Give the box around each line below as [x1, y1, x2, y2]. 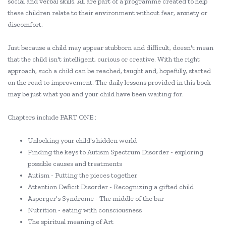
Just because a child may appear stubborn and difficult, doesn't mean [8, 43, 213, 52]
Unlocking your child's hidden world [28, 136, 137, 145]
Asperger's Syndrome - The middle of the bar [28, 194, 164, 203]
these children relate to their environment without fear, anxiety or [8, 9, 207, 17]
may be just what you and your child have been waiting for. [8, 90, 184, 98]
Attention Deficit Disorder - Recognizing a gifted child [28, 183, 194, 191]
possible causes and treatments [28, 159, 122, 168]
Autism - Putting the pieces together [28, 171, 137, 180]
